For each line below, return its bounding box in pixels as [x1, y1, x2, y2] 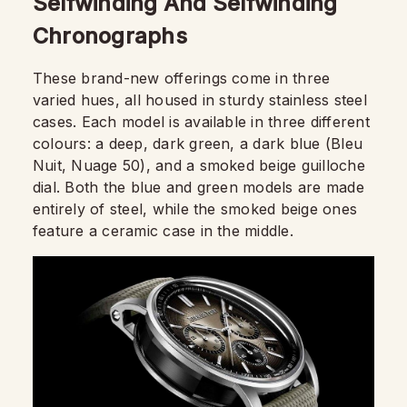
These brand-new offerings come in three [33, 69, 331, 87]
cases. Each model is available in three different [33, 113, 370, 131]
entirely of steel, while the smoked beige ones [33, 200, 358, 218]
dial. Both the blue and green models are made [33, 178, 364, 196]
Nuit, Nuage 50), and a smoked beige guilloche [33, 156, 365, 174]
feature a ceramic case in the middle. [33, 222, 293, 240]
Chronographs [33, 23, 187, 49]
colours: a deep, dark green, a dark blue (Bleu [33, 134, 363, 153]
